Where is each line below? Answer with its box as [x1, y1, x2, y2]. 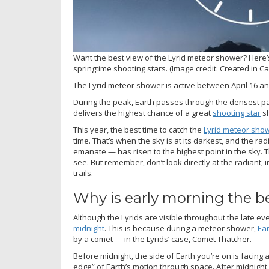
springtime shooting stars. [73, 62, 168, 74]
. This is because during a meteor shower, [104, 222, 258, 234]
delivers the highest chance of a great [73, 107, 213, 118]
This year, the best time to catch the [73, 124, 204, 135]
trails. [73, 167, 93, 178]
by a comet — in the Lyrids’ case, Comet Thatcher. [73, 233, 252, 244]
